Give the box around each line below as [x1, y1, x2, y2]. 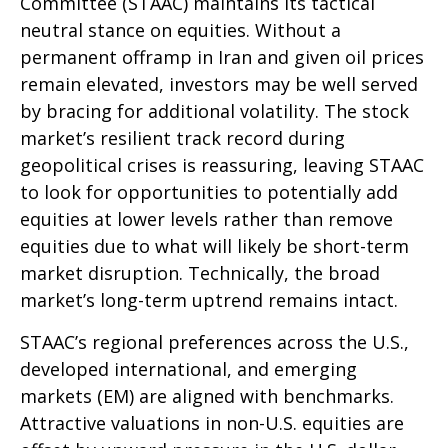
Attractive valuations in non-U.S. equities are [20, 410, 404, 435]
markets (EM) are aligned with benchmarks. [20, 383, 394, 408]
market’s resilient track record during [20, 125, 345, 150]
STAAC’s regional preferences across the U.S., [20, 329, 409, 354]
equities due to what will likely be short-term [20, 233, 409, 258]
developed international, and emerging [20, 356, 357, 381]
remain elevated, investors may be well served [20, 71, 418, 96]
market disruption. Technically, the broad [20, 260, 380, 285]
